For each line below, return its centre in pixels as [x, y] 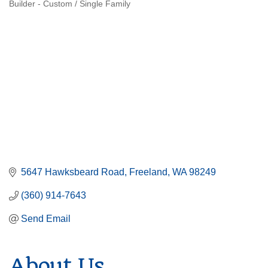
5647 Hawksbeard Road [73, 172]
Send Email [46, 219]
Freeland [148, 172]
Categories [46, 16]
